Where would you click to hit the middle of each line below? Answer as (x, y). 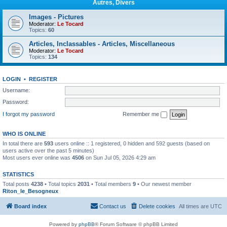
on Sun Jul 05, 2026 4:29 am (120, 157)
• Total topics (60, 184)
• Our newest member (164, 184)
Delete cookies (157, 206)
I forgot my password (29, 114)
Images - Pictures (56, 17)
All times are (195, 206)
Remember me (142, 114)
